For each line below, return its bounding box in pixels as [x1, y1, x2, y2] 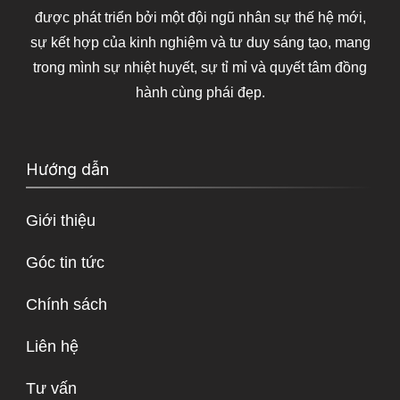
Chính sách [26, 296, 107, 314]
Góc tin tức [26, 254, 104, 272]
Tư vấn [26, 379, 77, 398]
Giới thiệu [26, 212, 96, 230]
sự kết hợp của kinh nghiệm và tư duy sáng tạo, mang [29, 35, 371, 51]
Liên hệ [26, 337, 79, 356]
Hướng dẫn [26, 160, 109, 179]
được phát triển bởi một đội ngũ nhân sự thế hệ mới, [34, 10, 366, 26]
